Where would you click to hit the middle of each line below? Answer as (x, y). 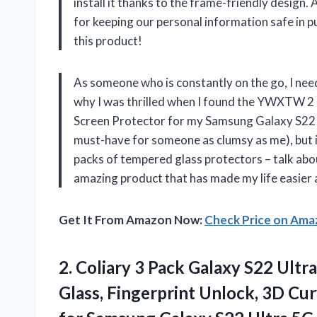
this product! (108, 41)
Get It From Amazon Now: (132, 220)
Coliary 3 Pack (130, 267)
